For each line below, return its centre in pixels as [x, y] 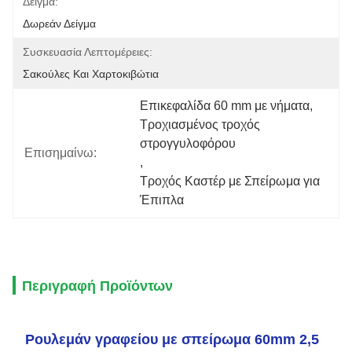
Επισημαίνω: [60, 153]
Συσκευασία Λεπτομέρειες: [88, 52]
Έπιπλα [162, 200]
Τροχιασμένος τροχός [200, 125]
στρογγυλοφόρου [188, 143]
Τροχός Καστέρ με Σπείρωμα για [230, 181]
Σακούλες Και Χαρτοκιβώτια [91, 74]
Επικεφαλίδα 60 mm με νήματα [225, 106]
